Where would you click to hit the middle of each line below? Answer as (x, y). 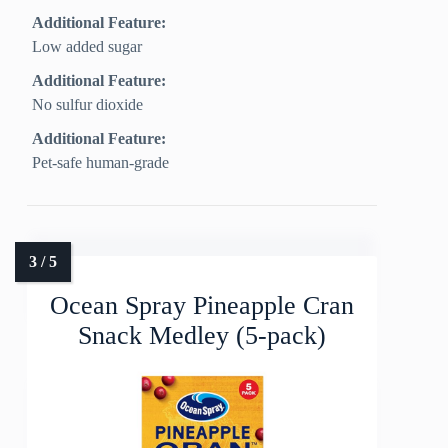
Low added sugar (87, 47)
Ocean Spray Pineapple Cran (202, 306)
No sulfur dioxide (88, 105)
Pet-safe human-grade (101, 163)
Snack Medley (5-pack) (202, 336)
